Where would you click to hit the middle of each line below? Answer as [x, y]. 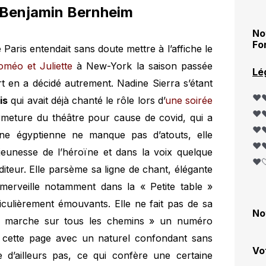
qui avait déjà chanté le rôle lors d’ [86, 101]
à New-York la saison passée [142, 66]
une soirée [189, 101]
